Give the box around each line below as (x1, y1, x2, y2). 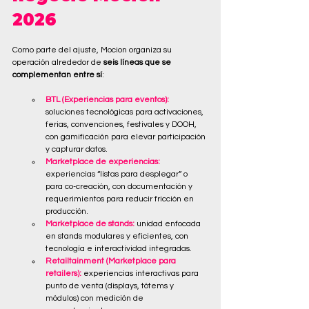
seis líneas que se (101, 57, 173, 67)
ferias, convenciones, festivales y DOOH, (46, 119, 199, 129)
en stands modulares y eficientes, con (46, 231, 190, 241)
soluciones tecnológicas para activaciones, (46, 107, 206, 117)
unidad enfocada (137, 219, 203, 228)
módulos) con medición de (46, 293, 146, 303)
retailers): (46, 268, 81, 278)
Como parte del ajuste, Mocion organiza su (12, 45, 174, 54)
